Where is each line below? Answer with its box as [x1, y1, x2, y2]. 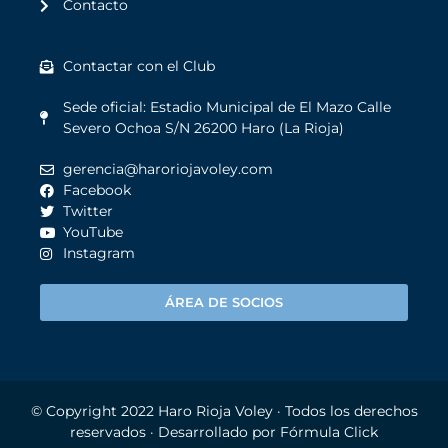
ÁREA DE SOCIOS [165, 294, 283, 311]
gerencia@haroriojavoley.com [62, 160, 273, 179]
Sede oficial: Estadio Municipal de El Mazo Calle [62, 98, 391, 117]
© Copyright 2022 [30, 402, 158, 421]
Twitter [62, 202, 113, 221]
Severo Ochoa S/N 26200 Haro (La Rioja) [62, 119, 344, 138]
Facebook [62, 181, 131, 200]
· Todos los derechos [272, 402, 418, 421]
